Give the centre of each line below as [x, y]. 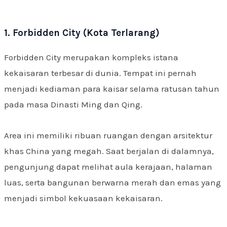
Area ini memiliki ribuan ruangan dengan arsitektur [108, 135]
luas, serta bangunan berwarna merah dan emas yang [112, 182]
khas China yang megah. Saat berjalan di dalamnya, [109, 151]
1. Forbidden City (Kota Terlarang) [82, 33]
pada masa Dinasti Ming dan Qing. [73, 105]
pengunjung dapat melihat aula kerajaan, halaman [108, 167]
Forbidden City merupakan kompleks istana [91, 58]
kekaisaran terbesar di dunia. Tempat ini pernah [100, 73]
